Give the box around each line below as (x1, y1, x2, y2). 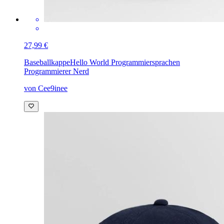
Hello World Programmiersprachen (70, 58, 180, 67)
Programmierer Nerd (24, 67, 89, 76)
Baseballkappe (24, 58, 70, 67)
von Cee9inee (24, 84, 67, 93)
